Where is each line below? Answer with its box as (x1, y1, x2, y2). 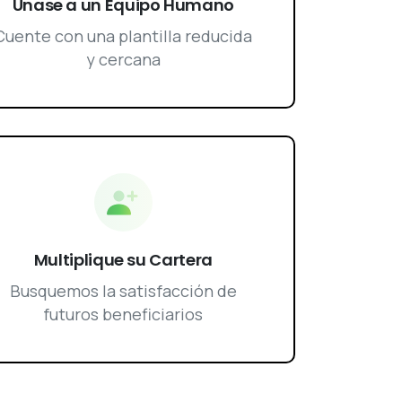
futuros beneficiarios (43, 302, 204, 325)
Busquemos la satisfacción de (9, 279, 237, 301)
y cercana (85, 48, 161, 71)
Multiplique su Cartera (33, 248, 213, 271)
